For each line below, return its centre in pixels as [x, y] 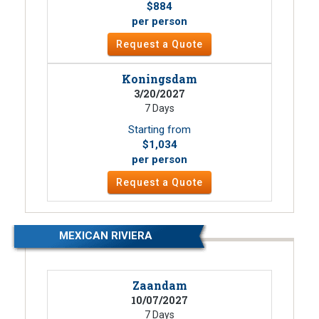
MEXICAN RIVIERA [106, 236]
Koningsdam [159, 79]
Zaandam [159, 286]
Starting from [159, 130]
